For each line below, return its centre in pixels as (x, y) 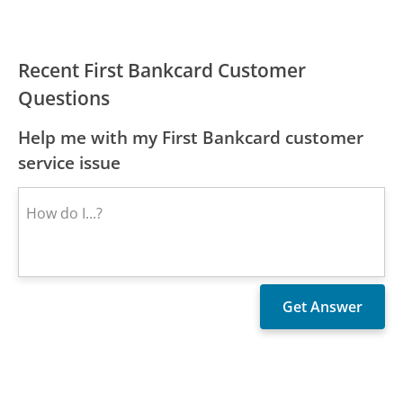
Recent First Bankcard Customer (162, 71)
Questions (64, 99)
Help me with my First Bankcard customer (191, 138)
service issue (70, 163)
